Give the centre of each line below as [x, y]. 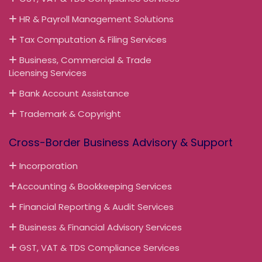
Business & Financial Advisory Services [99, 227]
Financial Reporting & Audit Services [95, 206]
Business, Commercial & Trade [84, 60]
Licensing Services [48, 73]
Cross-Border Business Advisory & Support [121, 142]
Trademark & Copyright [69, 113]
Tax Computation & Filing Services [92, 39]
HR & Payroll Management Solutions [95, 19]
